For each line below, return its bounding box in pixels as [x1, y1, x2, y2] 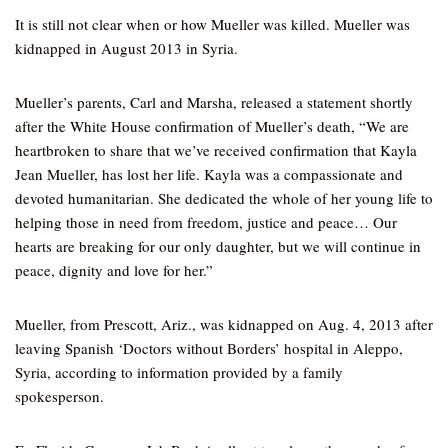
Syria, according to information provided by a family [15, 362, 343, 382]
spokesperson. [15, 386, 104, 406]
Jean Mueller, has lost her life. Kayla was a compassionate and [15, 164, 403, 184]
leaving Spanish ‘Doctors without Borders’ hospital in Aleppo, [15, 338, 403, 358]
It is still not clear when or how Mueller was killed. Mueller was [15, 14, 410, 34]
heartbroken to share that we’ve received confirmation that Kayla [15, 140, 417, 160]
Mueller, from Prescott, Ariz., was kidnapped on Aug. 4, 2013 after [15, 314, 433, 334]
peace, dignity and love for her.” [15, 260, 213, 280]
